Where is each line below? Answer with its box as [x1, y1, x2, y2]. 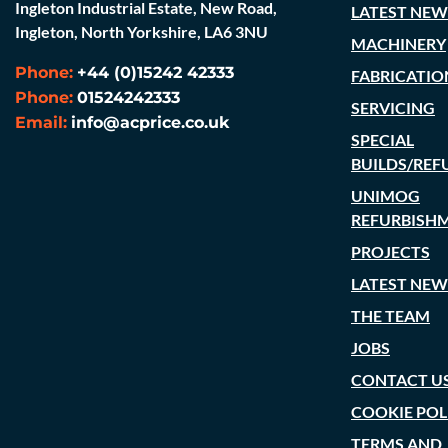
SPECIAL [351, 130, 414, 149]
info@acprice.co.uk [71, 113, 230, 132]
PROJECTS [351, 242, 430, 261]
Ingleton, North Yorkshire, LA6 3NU [15, 22, 268, 41]
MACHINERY [351, 34, 446, 53]
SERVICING [351, 98, 435, 117]
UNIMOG [351, 186, 420, 205]
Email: [15, 113, 67, 132]
